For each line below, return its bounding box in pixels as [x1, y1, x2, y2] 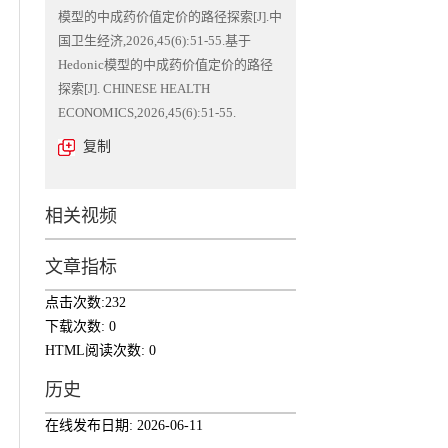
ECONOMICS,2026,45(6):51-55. [57, 105, 236, 120]
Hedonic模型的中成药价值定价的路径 [57, 57, 273, 72]
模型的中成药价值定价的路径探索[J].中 [57, 9, 282, 24]
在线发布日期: [44, 418, 137, 433]
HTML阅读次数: [44, 343, 149, 358]
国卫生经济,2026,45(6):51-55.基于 [57, 33, 251, 48]
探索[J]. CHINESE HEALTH [57, 81, 210, 96]
